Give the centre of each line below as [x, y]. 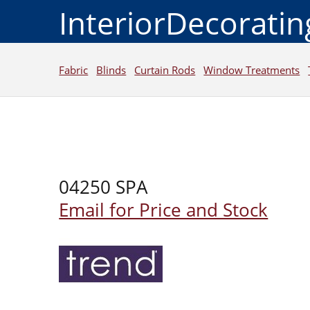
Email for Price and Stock [164, 210]
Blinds [111, 70]
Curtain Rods [165, 70]
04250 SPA [103, 187]
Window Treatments [252, 70]
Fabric [74, 70]
